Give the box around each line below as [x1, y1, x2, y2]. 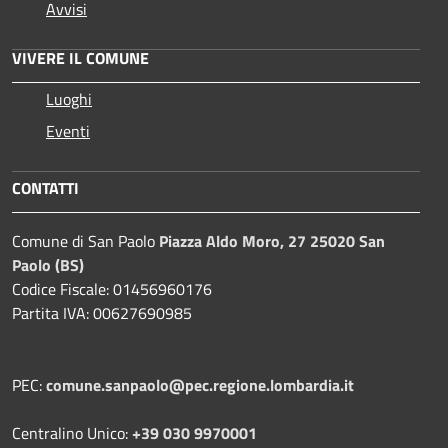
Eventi [46, 119, 90, 144]
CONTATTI [12, 176, 79, 201]
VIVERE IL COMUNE [12, 46, 149, 71]
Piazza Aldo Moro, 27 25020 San [159, 229, 385, 254]
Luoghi [46, 87, 92, 112]
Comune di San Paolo [12, 229, 159, 254]
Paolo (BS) [12, 253, 84, 278]
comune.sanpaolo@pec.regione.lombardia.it [46, 373, 354, 398]
